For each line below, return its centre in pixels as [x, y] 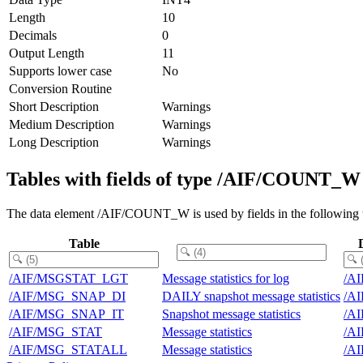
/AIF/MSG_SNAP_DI [67, 296]
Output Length [47, 53]
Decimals [33, 35]
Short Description [54, 106]
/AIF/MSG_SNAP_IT [66, 314]
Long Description [54, 142]
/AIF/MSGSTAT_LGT [68, 278]
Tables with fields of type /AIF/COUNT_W [184, 179]
